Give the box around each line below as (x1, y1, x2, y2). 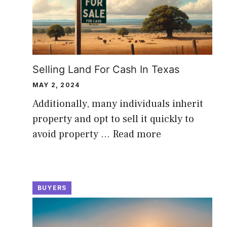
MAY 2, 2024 (32, 81, 80, 89)
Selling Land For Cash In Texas (32, 63, 179, 75)
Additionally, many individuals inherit (32, 97, 203, 110)
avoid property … (32, 127, 112, 141)
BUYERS (37, 183, 67, 192)
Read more (112, 127, 161, 141)
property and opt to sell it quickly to (32, 112, 194, 126)
